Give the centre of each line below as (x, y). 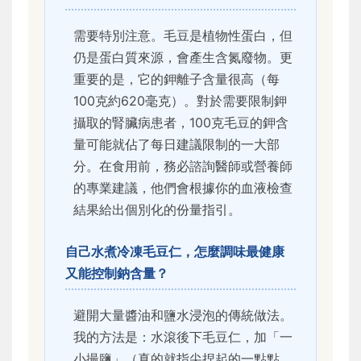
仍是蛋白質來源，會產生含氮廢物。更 (183, 58)
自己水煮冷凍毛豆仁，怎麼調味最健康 (175, 252)
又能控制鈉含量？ (117, 274)
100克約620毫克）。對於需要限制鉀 (180, 101)
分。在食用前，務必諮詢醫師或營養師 (183, 166)
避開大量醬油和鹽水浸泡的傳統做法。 (183, 315)
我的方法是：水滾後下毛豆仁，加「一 (183, 337)
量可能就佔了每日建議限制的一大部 (176, 145)
